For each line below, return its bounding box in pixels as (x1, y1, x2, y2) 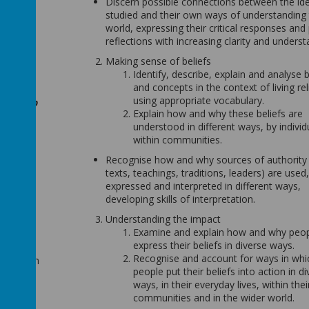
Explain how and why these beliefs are (132, 107, 303, 120)
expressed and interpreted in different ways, (105, 179, 301, 192)
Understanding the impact (105, 212, 221, 226)
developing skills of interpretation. (105, 192, 255, 206)
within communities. (132, 133, 222, 146)
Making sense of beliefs (105, 54, 211, 68)
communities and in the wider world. (132, 291, 295, 304)
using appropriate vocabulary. (132, 94, 264, 107)
